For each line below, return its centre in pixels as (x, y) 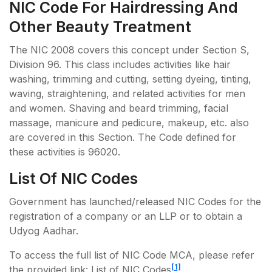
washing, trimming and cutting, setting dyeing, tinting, (130, 79)
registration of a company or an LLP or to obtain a (126, 216)
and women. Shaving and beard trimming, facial (119, 108)
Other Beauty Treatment (100, 27)
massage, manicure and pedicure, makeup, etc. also (129, 123)
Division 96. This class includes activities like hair (120, 65)
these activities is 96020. (65, 152)
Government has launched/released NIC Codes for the (135, 202)
